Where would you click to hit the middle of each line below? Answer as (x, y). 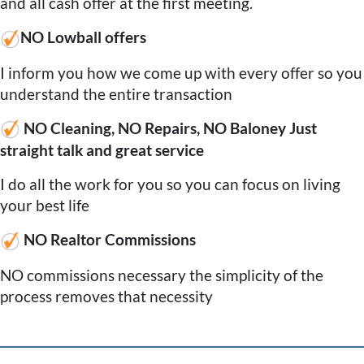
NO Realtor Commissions (110, 240)
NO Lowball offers (83, 37)
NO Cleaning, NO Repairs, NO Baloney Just (170, 128)
